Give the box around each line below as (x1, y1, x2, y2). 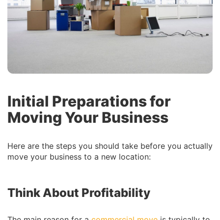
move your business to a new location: (7, 152, 151, 162)
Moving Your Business (7, 109, 168, 126)
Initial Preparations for (7, 92, 171, 110)
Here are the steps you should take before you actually (7, 141, 213, 151)
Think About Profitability (7, 186, 150, 200)
